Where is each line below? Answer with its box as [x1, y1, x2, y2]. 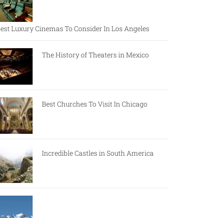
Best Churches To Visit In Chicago [41, 99, 147, 109]
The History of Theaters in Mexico [41, 50, 149, 59]
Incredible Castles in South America [41, 148, 154, 158]
